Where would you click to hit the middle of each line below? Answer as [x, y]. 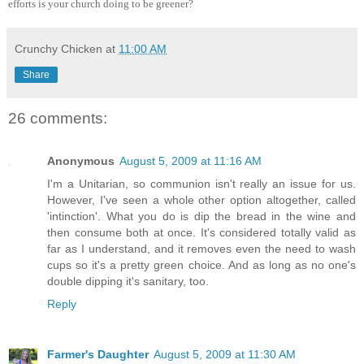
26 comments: [58, 119]
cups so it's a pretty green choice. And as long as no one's [201, 264]
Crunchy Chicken [58, 49]
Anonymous [81, 160]
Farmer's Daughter [98, 354]
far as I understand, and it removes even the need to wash [201, 248]
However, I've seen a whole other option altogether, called [201, 199]
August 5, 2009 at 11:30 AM [225, 354]
